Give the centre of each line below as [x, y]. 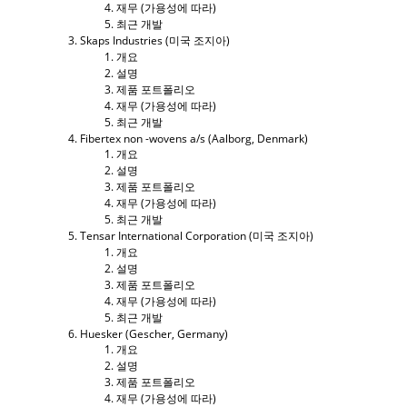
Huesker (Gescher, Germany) [154, 333]
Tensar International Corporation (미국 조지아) [197, 235]
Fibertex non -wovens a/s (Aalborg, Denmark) [194, 138]
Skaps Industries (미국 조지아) [155, 40]
